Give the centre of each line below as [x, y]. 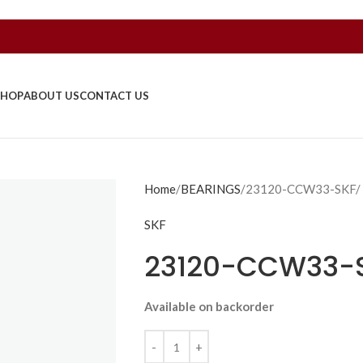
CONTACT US [114, 96]
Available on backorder [209, 306]
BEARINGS [210, 189]
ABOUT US [51, 96]
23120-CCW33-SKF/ [303, 189]
